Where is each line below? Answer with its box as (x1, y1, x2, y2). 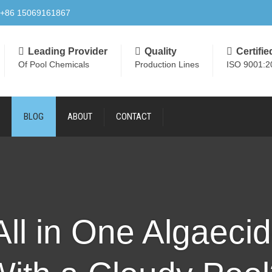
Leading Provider (28, 46, 107, 56)
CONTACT (116, 110, 151, 122)
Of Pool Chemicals (18, 59, 89, 69)
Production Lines (135, 59, 199, 69)
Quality (144, 46, 177, 56)
